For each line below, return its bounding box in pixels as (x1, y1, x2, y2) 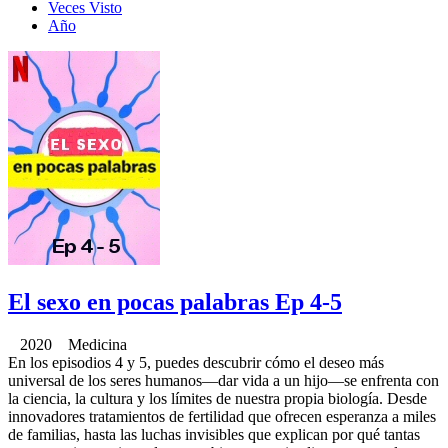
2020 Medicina (8, 335, 127, 353)
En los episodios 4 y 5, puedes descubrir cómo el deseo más (8, 353, 384, 371)
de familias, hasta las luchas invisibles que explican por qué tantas (8, 425, 420, 443)
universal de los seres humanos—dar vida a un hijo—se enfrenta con (8, 371, 439, 389)
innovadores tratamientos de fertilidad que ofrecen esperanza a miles (8, 407, 436, 425)
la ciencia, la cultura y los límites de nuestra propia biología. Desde (8, 389, 427, 407)
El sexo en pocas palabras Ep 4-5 (8, 288, 342, 315)
